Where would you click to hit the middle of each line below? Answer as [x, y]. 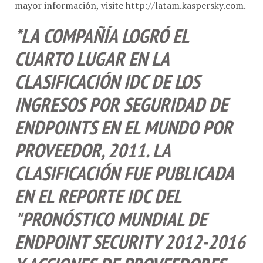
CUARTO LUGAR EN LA [92, 53]
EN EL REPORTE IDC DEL [98, 191]
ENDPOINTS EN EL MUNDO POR [124, 122]
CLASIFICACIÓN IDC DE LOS [107, 76]
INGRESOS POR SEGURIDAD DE [121, 99]
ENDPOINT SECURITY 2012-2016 [130, 237]
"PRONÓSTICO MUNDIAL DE [111, 214]
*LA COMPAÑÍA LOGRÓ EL [102, 31]
